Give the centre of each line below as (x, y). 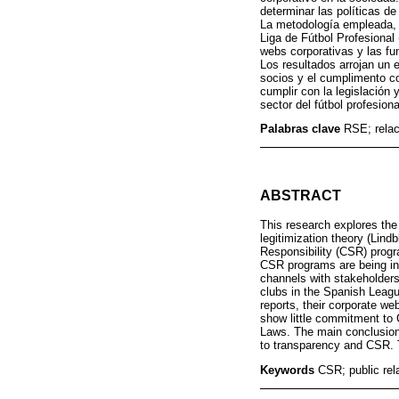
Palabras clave (302, 129)
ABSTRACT (301, 196)
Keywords (289, 370)
